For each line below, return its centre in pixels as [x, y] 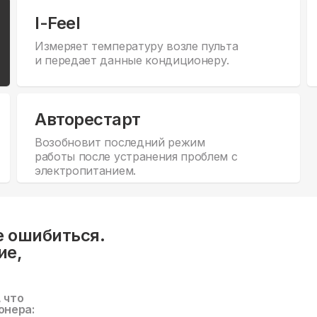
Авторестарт [88, 120]
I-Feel [58, 23]
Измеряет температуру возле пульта [137, 46]
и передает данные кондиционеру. [132, 60]
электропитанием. [85, 171]
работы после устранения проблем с [136, 157]
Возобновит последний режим [120, 143]
